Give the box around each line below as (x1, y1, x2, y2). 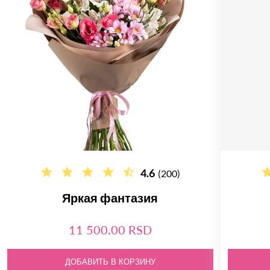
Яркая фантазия (62, 190, 159, 205)
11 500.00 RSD (68, 222, 152, 237)
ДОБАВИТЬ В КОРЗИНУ (64, 257, 155, 266)
